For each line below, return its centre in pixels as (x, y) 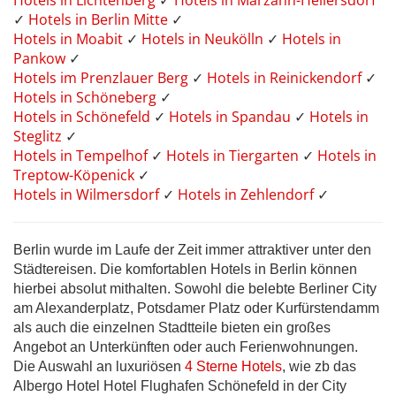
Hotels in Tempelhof (82, 156)
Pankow (41, 59)
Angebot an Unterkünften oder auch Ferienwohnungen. (186, 347)
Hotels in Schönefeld (84, 117)
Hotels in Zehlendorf (246, 195)
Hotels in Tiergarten (234, 156)
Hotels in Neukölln (204, 39)
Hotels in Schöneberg (87, 98)
